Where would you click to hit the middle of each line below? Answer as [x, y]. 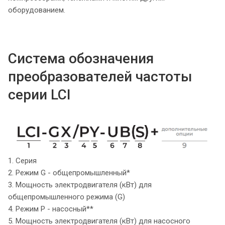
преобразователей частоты [100, 77]
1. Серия [22, 160]
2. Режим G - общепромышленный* [69, 173]
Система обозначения [81, 59]
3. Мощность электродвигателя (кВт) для [80, 185]
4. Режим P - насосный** [51, 209]
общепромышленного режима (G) [67, 197]
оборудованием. [37, 10]
